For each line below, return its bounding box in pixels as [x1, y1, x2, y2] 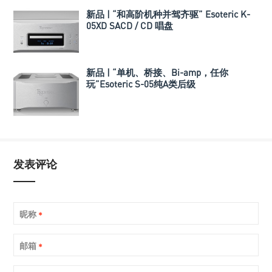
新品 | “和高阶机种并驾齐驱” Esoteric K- [86, 8, 250, 20]
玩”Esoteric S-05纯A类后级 [86, 78, 195, 90]
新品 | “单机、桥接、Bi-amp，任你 [86, 67, 228, 78]
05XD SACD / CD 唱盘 [86, 20, 173, 32]
